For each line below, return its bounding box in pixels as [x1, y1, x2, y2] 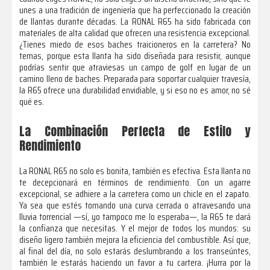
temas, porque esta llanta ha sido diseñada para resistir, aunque [19, 48, 251, 64]
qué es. [19, 94, 45, 110]
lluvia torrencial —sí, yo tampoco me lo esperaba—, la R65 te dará [19, 209, 251, 225]
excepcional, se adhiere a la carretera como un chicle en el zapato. [19, 186, 251, 202]
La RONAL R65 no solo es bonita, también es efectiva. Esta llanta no [19, 163, 251, 179]
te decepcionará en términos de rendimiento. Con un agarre [19, 175, 251, 190]
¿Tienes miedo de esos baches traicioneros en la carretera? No [19, 37, 251, 52]
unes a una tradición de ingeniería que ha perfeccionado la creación [19, 2, 251, 18]
